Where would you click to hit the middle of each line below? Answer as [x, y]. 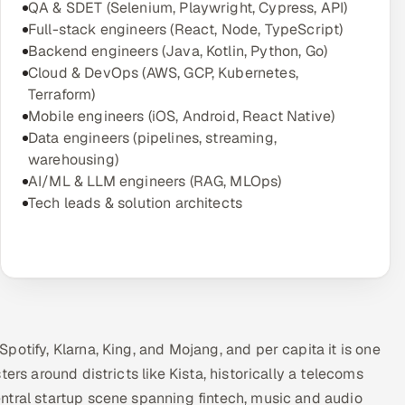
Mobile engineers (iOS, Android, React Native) [182, 116]
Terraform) [62, 94]
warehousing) [73, 160]
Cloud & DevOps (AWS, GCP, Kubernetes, [163, 73]
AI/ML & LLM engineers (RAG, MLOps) [155, 181]
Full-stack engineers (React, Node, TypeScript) [186, 29]
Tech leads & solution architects [136, 203]
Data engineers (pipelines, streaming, [152, 138]
